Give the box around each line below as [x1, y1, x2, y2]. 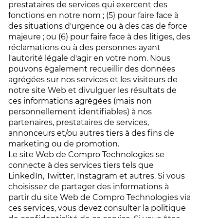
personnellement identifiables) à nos [8, 107, 152, 116]
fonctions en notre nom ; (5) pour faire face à [8, 11, 179, 20]
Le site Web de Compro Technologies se [8, 150, 165, 159]
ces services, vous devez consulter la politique [8, 203, 186, 213]
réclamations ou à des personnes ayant [8, 43, 161, 52]
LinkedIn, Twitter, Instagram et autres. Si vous [8, 171, 185, 181]
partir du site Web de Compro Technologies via [8, 193, 191, 202]
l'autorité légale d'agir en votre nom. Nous [8, 54, 171, 63]
